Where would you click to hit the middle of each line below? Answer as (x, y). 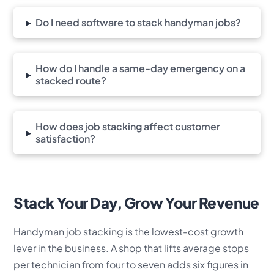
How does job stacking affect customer (128, 126)
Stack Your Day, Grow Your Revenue (136, 202)
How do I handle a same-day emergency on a (141, 68)
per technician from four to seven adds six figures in (131, 264)
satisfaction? (66, 138)
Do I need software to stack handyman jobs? (139, 22)
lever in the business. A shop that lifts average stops (131, 248)
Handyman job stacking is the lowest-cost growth (129, 231)
